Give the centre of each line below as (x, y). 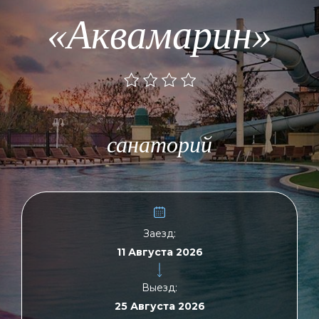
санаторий (159, 144)
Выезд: (159, 287)
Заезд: (159, 233)
